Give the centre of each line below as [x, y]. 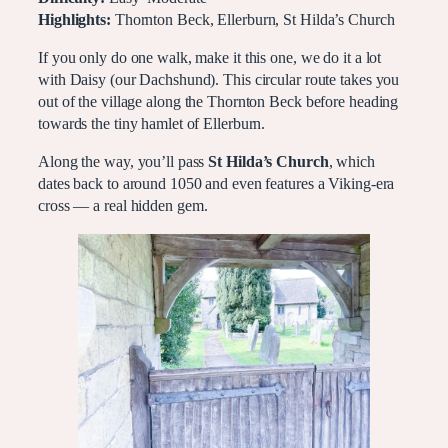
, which [351, 162]
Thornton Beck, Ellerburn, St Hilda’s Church [252, 19]
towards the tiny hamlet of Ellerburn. [152, 124]
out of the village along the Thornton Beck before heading [218, 102]
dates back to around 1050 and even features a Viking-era [216, 184]
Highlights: [74, 19]
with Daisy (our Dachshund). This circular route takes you [219, 80]
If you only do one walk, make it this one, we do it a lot [210, 58]
